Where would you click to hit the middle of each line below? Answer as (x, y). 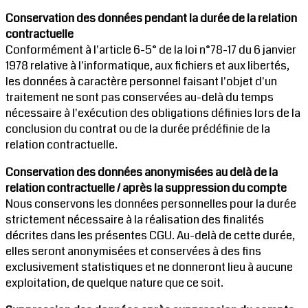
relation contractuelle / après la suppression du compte (146, 188)
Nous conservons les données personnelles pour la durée (151, 204)
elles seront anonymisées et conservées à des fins (133, 252)
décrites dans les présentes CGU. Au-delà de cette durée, (150, 236)
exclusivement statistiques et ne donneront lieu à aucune (149, 267)
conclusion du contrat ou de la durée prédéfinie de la (138, 129)
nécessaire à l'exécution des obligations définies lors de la (153, 113)
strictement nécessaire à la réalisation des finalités (135, 220)
